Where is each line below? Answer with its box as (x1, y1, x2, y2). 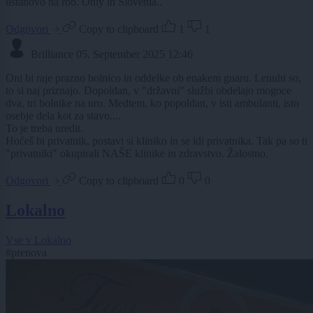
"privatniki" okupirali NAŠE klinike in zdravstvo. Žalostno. (6, 147, 268, 160)
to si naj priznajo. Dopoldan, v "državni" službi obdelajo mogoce (6, 85, 291, 97)
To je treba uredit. (6, 122, 83, 135)
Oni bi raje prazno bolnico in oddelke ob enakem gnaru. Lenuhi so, (6, 72, 301, 85)
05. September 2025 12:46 (76, 48, 193, 61)
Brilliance (31, 48, 73, 61)
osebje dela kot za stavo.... (6, 110, 121, 122)
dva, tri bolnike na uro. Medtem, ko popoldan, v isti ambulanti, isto (6, 97, 299, 110)
